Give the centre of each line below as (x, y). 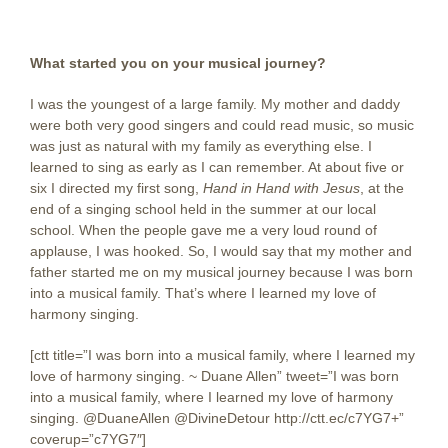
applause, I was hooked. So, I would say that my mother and (221, 251)
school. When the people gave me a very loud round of (203, 230)
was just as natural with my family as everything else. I (201, 146)
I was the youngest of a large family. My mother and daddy (215, 104)
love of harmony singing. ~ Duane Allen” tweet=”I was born (214, 376)
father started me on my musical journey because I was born (221, 272)
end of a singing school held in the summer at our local (203, 209)
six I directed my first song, (116, 188)
